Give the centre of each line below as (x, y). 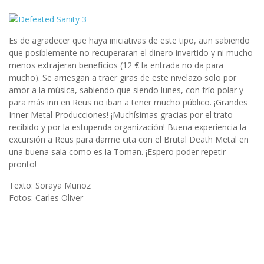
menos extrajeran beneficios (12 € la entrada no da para (116, 65)
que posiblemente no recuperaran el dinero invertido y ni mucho (131, 52)
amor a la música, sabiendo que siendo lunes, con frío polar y (126, 90)
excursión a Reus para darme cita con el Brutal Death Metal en (129, 139)
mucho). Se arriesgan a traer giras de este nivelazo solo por (123, 77)
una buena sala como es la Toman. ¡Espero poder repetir (117, 151)
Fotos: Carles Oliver (46, 197)
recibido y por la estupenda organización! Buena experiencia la (128, 127)
